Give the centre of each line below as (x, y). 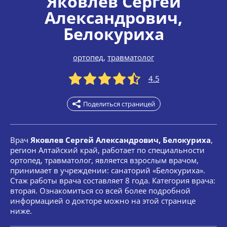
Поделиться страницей (119, 104)
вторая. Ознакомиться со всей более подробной (100, 191)
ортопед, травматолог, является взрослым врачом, (104, 160)
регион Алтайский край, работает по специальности (107, 150)
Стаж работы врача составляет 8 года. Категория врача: (113, 180)
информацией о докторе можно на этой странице (103, 201)
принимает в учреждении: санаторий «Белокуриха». (108, 170)
